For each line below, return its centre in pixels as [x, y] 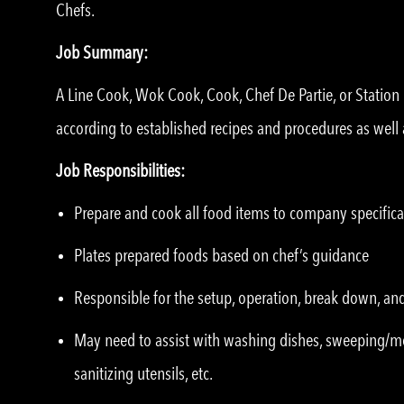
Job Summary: [102, 53]
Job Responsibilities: [120, 171]
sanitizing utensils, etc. [143, 374]
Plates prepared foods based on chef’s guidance [221, 256]
